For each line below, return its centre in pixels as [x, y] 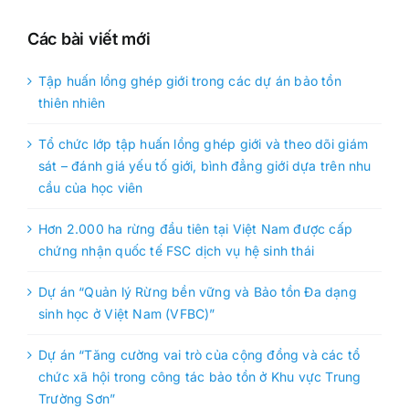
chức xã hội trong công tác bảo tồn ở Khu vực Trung [200, 377]
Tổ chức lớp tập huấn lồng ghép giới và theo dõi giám [203, 144]
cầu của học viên [91, 188]
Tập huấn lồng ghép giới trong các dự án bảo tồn [190, 81]
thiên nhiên [72, 103]
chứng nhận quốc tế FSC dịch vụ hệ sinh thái [177, 251]
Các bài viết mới [89, 39]
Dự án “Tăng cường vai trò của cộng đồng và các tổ [199, 355]
